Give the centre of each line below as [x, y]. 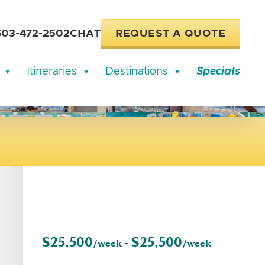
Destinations [137, 72]
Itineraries [52, 72]
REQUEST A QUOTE [170, 34]
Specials [218, 72]
